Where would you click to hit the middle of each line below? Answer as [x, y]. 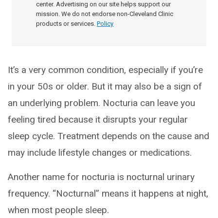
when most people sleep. [58, 210]
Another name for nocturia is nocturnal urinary [101, 177]
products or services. [66, 24]
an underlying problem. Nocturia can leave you [101, 103]
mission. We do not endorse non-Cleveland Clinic [105, 14]
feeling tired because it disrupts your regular [98, 120]
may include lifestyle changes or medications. [100, 153]
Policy [105, 24]
